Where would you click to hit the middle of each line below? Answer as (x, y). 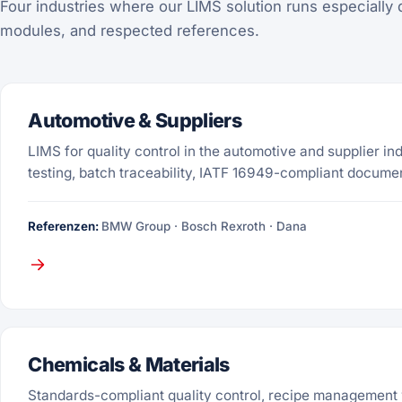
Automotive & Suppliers (135, 121)
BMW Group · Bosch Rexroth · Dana (205, 227)
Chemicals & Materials (129, 365)
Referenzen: (65, 227)
